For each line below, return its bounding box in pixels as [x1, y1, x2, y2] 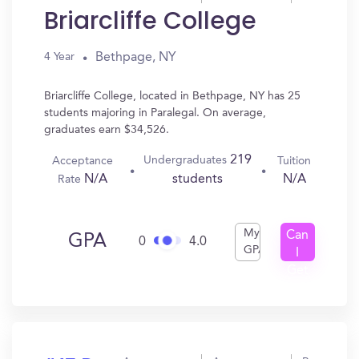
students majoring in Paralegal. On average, [44, 107, 266, 119]
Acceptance [52, 155, 114, 167]
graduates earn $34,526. [44, 124, 169, 135]
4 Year [44, 51, 75, 63]
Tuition [277, 155, 312, 167]
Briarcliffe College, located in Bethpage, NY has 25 [44, 91, 301, 102]
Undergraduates [143, 155, 231, 166]
